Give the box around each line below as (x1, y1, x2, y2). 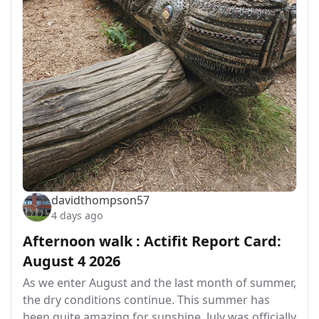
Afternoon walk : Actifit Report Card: (23, 231, 281, 251)
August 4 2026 (23, 251, 120, 271)
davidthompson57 (51, 192, 150, 208)
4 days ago (51, 209, 103, 222)
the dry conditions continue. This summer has (23, 292, 270, 308)
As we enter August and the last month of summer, (23, 275, 296, 291)
